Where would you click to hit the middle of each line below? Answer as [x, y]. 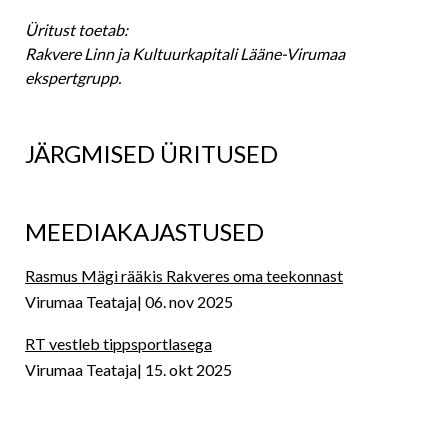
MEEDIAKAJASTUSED [144, 231]
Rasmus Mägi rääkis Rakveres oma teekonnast [184, 275]
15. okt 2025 [188, 369]
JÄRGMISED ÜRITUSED [151, 153]
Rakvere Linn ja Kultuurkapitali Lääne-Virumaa [185, 53]
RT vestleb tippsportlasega [118, 343]
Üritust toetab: [76, 29]
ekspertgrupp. [74, 77]
